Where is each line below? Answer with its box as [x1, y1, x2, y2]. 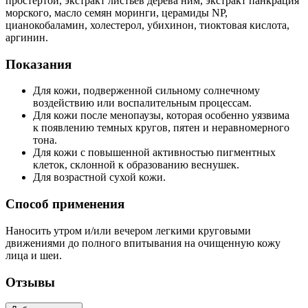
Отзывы [5, 274, 55, 289]
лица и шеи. [5, 249, 62, 261]
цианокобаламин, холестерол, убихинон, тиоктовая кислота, [5, 19, 289, 31]
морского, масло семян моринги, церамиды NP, [5, 7, 228, 19]
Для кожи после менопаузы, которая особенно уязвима [33, 109, 289, 122]
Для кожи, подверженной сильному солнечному [33, 85, 260, 97]
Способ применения [5, 197, 124, 212]
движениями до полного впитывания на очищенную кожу [5, 236, 280, 249]
